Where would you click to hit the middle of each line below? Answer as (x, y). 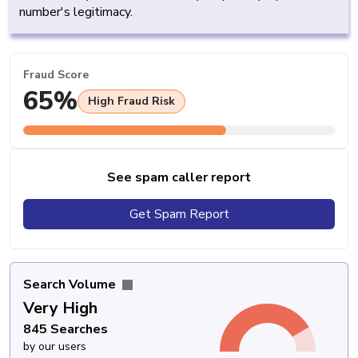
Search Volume (71, 284)
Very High (60, 308)
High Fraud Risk (131, 101)
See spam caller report (179, 177)
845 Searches (66, 329)
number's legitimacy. (76, 12)
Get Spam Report (179, 214)
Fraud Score (56, 75)
